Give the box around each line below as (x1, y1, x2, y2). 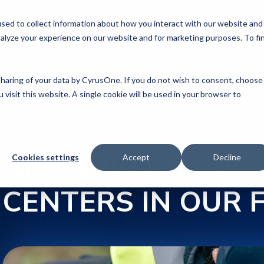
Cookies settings (12, 152, 79, 163)
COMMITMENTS (144, 40, 217, 51)
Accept (123, 152, 150, 163)
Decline (213, 152, 241, 163)
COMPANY (97, 40, 144, 51)
